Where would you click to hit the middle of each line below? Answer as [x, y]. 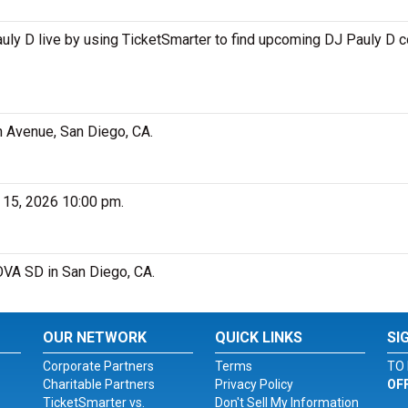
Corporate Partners [99, 366]
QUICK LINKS [258, 337]
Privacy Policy [254, 384]
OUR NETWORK [95, 337]
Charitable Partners [99, 384]
